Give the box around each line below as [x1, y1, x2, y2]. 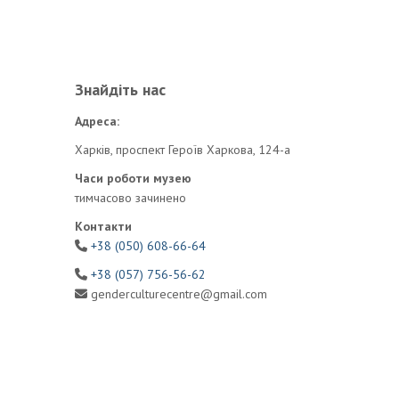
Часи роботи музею [74, 170, 191, 186]
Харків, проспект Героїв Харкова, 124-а [74, 142, 290, 158]
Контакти [74, 218, 132, 234]
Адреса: [74, 113, 119, 129]
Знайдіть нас [74, 79, 166, 100]
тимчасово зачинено [74, 190, 186, 206]
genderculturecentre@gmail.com [86, 286, 267, 302]
